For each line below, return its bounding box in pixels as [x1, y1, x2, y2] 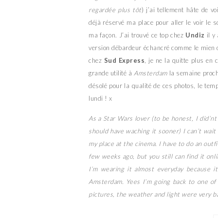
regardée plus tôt [89, 6, 142, 14]
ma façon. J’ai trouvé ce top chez [89, 31, 186, 39]
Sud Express [104, 56, 145, 65]
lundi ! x [89, 94, 112, 103]
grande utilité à [89, 69, 134, 77]
